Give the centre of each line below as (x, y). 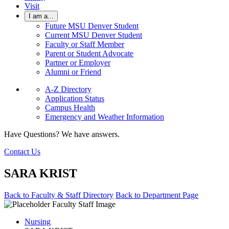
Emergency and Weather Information (105, 117)
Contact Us (22, 152)
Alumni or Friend (73, 72)
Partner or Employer (78, 63)
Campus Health (70, 108)
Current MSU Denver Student (94, 35)
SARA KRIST (41, 173)
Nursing (38, 221)
